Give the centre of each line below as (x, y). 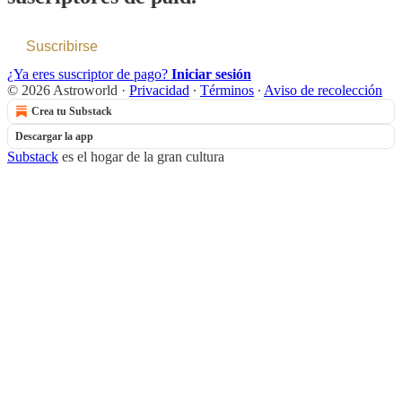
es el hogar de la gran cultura (141, 156)
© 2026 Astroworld (62, 90)
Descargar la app (54, 136)
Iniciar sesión (211, 74)
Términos (227, 90)
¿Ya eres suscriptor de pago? (89, 74)
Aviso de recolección (323, 90)
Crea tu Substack (72, 111)
